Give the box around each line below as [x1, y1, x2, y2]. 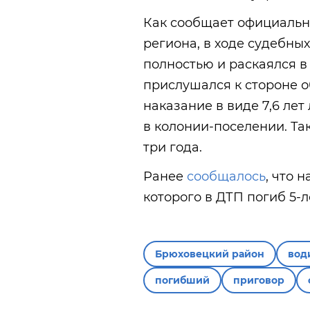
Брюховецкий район [155, 248, 264, 261]
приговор [233, 274, 284, 287]
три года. [143, 140, 202, 156]
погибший [155, 274, 210, 287]
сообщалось [187, 169, 266, 185]
